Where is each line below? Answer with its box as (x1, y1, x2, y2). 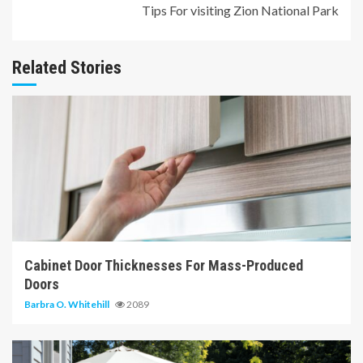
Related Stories (12, 57, 122, 78)
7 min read (24, 216, 73, 228)
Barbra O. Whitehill (24, 297, 111, 310)
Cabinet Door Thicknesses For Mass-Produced (24, 256, 303, 274)
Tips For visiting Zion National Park (142, 2, 339, 18)
